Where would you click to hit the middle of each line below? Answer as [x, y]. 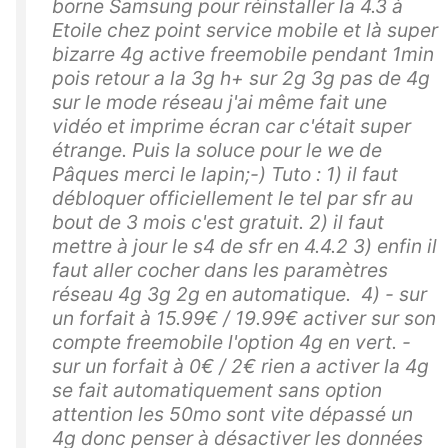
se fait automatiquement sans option [217, 389]
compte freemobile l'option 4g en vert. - [231, 341]
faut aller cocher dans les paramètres [220, 269]
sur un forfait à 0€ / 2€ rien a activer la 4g [240, 365]
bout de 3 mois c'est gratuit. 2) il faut [218, 221]
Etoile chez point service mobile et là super [245, 29]
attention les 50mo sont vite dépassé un [232, 413]
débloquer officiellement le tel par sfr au [232, 197]
